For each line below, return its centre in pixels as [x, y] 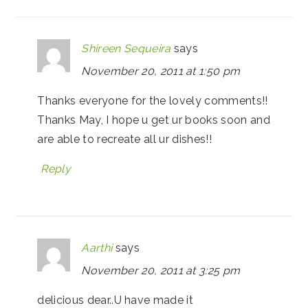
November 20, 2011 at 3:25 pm [161, 270]
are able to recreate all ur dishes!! [124, 139]
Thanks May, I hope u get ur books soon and [154, 120]
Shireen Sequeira [126, 48]
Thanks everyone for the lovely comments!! [153, 100]
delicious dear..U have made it [115, 300]
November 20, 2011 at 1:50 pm [161, 71]
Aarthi [97, 247]
